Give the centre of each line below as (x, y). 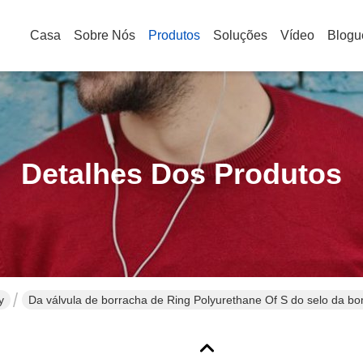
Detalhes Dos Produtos (181, 174)
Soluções (240, 35)
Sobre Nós (105, 35)
